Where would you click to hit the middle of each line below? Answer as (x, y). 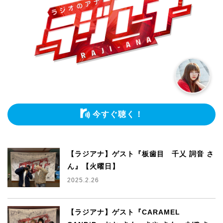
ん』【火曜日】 (93, 167)
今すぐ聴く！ (118, 114)
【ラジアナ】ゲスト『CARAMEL (123, 212)
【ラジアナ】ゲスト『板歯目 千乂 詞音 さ (140, 154)
